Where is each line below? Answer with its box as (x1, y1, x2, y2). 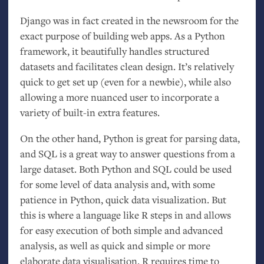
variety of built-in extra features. (19, 105, 160, 120)
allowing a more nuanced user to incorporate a (19, 90, 219, 104)
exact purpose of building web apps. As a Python (19, 29, 225, 43)
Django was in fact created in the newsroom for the (19, 14, 239, 28)
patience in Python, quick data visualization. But (19, 193, 226, 207)
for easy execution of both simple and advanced (19, 223, 223, 237)
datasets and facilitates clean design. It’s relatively (19, 60, 234, 74)
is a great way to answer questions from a (57, 147, 235, 161)
